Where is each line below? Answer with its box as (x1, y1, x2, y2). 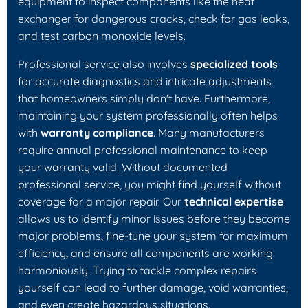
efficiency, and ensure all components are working (18, 245, 273, 260)
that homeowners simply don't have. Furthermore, (18, 91, 270, 105)
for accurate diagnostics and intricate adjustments (18, 74, 272, 88)
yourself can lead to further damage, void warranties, (18, 280, 288, 294)
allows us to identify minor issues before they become (18, 211, 290, 225)
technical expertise (184, 194, 283, 208)
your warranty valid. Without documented (18, 159, 228, 174)
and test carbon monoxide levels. (18, 28, 186, 43)
